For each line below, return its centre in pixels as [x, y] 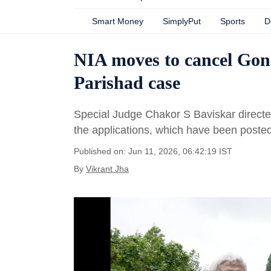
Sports [233, 21]
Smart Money [118, 21]
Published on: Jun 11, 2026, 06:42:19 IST [153, 151]
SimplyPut [182, 21]
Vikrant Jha [107, 169]
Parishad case [127, 83]
